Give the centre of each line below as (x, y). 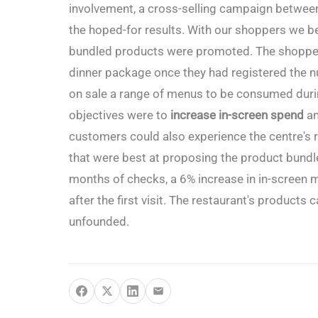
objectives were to (120, 115)
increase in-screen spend (237, 115)
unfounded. (99, 221)
